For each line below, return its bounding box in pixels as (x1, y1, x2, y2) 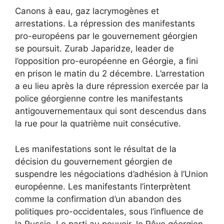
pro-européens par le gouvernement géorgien (15, 31, 197, 41)
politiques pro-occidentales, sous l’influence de (15, 206, 203, 216)
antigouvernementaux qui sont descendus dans (15, 106, 206, 116)
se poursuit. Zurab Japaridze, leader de (15, 43, 174, 53)
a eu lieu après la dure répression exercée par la (15, 81, 208, 91)
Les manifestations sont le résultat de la (15, 143, 176, 154)
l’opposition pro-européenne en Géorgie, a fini (15, 56, 198, 66)
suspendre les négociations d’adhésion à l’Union (15, 168, 208, 179)
